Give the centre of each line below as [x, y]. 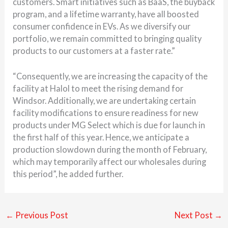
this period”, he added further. [68, 174]
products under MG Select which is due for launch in [109, 125]
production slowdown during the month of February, [110, 149]
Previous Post [41, 215]
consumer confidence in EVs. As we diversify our [102, 26]
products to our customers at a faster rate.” [94, 50]
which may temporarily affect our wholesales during [110, 162]
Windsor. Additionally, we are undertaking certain [105, 101]
